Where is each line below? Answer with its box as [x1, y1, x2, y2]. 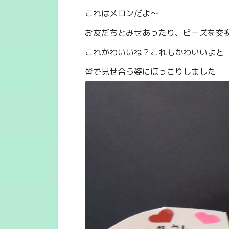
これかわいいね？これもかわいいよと [85, 46, 224, 58]
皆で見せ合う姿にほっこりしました [85, 65, 216, 77]
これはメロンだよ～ [85, 8, 158, 19]
